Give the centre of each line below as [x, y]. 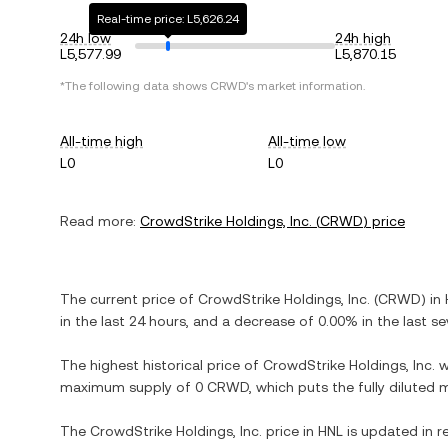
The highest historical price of [161, 365]
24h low [85, 38]
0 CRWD [222, 387]
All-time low [307, 141]
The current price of [129, 299]
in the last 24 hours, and [141, 321]
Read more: [98, 221]
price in [290, 431]
